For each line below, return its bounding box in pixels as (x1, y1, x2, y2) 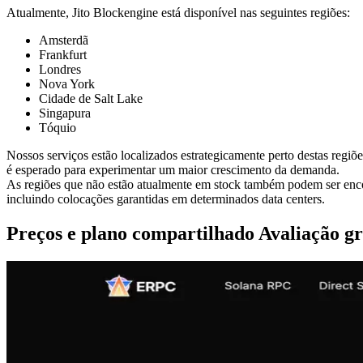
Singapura (39, 105, 91, 120)
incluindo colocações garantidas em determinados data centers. (6, 191, 325, 206)
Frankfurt (39, 47, 87, 62)
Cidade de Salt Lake (39, 91, 143, 105)
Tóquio (39, 120, 76, 135)
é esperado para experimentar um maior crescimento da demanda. (6, 162, 340, 177)
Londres (39, 62, 81, 76)
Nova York (39, 76, 95, 91)
